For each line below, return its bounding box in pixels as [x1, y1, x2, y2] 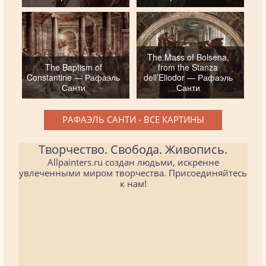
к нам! [119, 177, 147, 189]
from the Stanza [158, 61, 218, 73]
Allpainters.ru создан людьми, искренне [47, 156, 219, 168]
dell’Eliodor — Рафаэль [143, 71, 233, 83]
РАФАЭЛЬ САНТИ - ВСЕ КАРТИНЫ [62, 113, 204, 125]
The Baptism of [45, 61, 102, 73]
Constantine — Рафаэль [27, 71, 121, 83]
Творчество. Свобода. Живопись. [39, 141, 227, 157]
